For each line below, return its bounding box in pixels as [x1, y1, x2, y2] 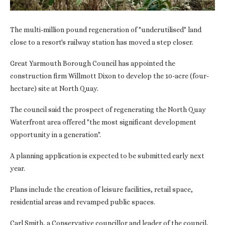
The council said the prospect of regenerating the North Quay [10, 105, 206, 114]
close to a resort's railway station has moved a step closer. [10, 38, 193, 47]
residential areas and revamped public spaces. [10, 198, 155, 206]
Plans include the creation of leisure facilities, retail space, [10, 185, 193, 194]
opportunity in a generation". [10, 131, 101, 139]
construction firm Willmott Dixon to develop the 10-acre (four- [10, 72, 209, 80]
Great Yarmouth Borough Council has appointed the [10, 59, 175, 68]
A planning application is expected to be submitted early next [10, 152, 204, 160]
